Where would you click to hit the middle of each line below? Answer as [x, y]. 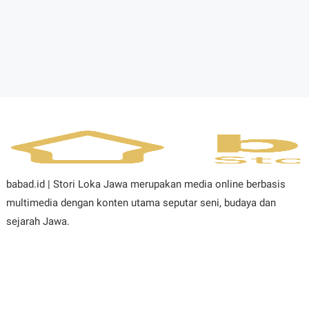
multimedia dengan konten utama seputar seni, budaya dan [141, 202]
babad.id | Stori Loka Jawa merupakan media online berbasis [146, 184]
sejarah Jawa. [38, 221]
